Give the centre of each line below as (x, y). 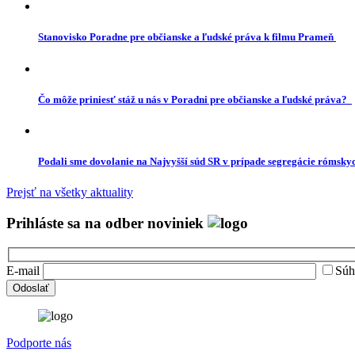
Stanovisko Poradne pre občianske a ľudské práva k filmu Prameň (187, 37)
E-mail (23, 271)
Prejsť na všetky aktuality (70, 193)
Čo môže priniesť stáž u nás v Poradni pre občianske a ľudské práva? (195, 99)
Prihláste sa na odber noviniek (107, 223)
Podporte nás (39, 343)
